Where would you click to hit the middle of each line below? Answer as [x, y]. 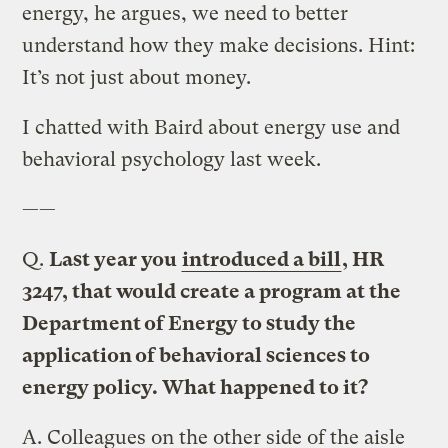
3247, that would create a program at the [212, 291]
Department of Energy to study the [189, 323]
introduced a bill [262, 259]
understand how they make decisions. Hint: [219, 45]
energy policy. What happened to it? [195, 387]
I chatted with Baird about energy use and [211, 127]
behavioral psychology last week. [172, 159]
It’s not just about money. [137, 77]
